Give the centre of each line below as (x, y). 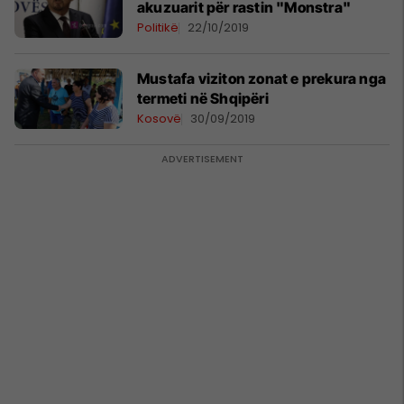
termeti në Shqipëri (203, 98)
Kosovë (159, 119)
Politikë (158, 28)
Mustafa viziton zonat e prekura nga (262, 78)
